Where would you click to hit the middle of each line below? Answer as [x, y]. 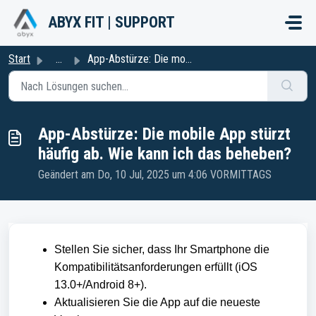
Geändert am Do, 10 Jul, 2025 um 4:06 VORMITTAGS [155, 175]
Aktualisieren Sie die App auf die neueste [157, 302]
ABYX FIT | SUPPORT [111, 22]
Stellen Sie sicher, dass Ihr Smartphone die [162, 249]
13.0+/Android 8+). [102, 285]
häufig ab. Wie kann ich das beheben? [165, 154]
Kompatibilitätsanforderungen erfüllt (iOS [156, 267]
